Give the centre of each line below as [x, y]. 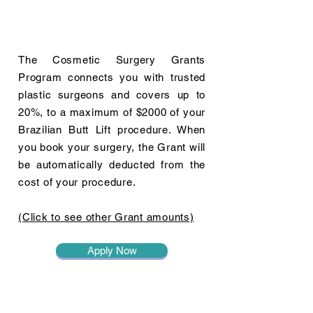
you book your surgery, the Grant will [112, 147]
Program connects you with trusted [112, 77]
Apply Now [112, 250]
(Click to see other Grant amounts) [106, 217]
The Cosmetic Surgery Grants [112, 60]
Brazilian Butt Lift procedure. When [112, 130]
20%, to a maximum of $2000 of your [112, 112]
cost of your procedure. [77, 182]
